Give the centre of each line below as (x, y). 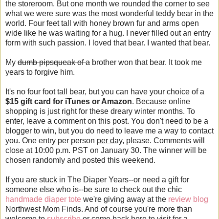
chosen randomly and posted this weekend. (80, 160)
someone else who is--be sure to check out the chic (94, 190)
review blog (188, 199)
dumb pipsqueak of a (54, 63)
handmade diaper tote (43, 199)
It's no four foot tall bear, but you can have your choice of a (105, 92)
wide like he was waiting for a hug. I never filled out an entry (108, 33)
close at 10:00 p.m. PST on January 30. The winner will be (106, 151)
